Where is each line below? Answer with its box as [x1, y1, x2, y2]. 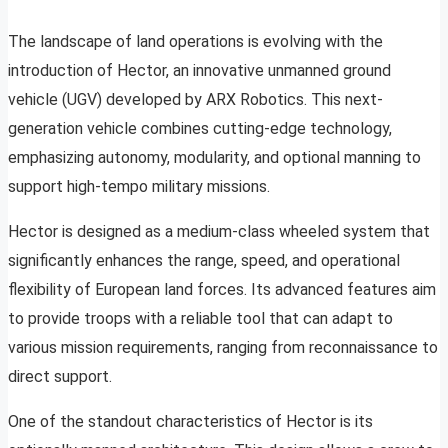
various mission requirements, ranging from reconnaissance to [8, 338, 438, 358]
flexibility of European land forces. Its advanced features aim [8, 280, 436, 300]
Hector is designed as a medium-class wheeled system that [8, 222, 430, 242]
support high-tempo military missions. [8, 177, 270, 197]
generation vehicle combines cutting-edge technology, [8, 119, 392, 139]
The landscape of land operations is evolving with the [8, 32, 383, 52]
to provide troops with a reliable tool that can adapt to [8, 309, 393, 329]
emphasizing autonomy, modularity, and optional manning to [8, 148, 421, 168]
